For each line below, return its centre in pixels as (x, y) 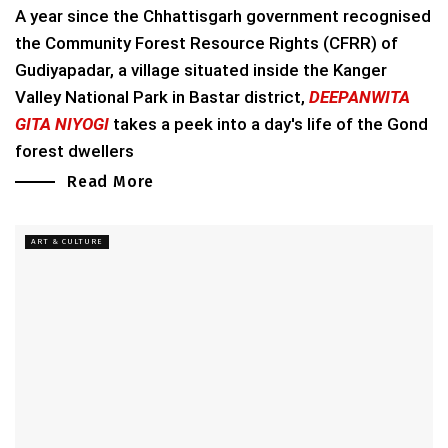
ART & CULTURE (67, 241)
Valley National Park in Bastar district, (162, 96)
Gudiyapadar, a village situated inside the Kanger (201, 69)
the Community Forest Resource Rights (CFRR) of (206, 42)
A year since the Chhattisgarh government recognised (223, 15)
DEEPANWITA (359, 96)
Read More (111, 181)
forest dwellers (74, 150)
